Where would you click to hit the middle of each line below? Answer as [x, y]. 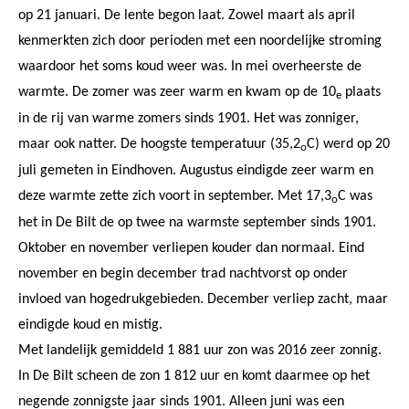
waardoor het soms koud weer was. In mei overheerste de [190, 66]
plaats [361, 92]
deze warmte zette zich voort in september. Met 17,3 [175, 196]
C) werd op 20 [348, 144]
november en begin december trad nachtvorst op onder [183, 273]
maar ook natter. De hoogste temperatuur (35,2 [159, 144]
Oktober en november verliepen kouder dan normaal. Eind [191, 248]
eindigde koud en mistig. [90, 325]
